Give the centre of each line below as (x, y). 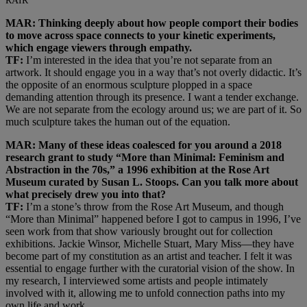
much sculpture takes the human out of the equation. (118, 121)
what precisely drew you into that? (86, 194)
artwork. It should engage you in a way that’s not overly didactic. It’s (153, 72)
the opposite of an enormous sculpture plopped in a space (129, 84)
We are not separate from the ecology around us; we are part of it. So (153, 109)
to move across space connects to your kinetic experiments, (140, 35)
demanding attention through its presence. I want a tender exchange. (152, 97)
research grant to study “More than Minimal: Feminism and (145, 157)
